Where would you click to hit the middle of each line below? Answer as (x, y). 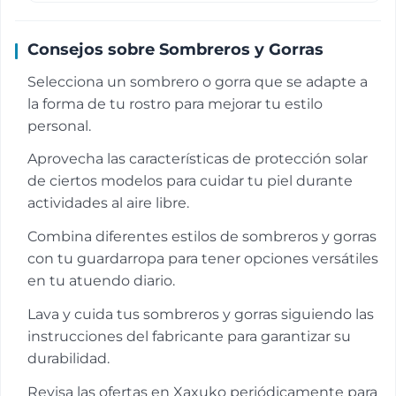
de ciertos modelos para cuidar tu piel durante (190, 181)
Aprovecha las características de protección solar (198, 159)
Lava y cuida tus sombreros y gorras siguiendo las (201, 314)
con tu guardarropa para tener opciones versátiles (203, 259)
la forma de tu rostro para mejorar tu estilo (175, 103)
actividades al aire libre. (108, 203)
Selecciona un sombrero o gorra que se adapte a (198, 81)
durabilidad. (69, 358)
